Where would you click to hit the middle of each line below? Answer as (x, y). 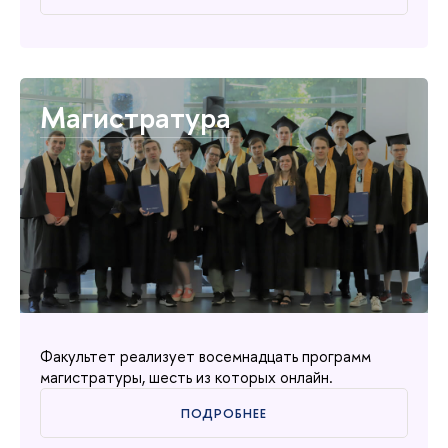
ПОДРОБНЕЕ (224, 412)
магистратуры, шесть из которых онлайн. (186, 376)
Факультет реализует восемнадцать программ (205, 355)
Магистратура (135, 116)
